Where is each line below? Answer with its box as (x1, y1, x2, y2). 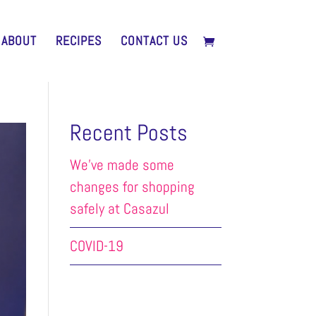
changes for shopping (69, 177, 195, 196)
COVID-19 (69, 236, 123, 255)
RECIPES (55, 32, 102, 49)
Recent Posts (69, 119, 188, 147)
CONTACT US (120, 32, 188, 49)
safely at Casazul (69, 199, 169, 218)
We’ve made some (69, 155, 174, 174)
